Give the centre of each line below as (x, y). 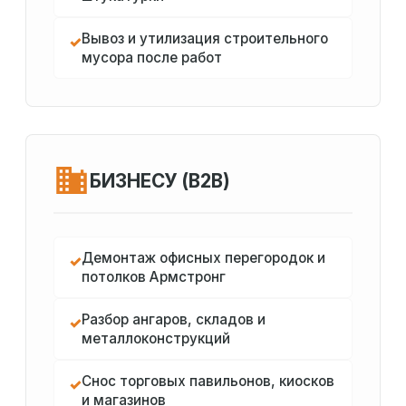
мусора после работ (152, 58)
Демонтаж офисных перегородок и (203, 258)
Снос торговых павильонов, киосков (208, 382)
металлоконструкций (156, 339)
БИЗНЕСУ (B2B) (160, 180)
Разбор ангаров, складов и (174, 320)
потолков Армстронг (154, 277)
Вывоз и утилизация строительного (205, 39)
